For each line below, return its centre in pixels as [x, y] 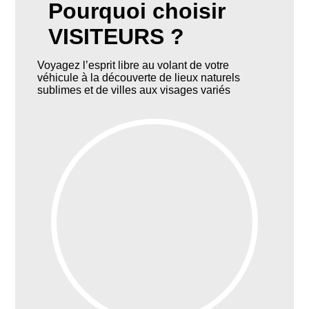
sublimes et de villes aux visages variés [134, 90]
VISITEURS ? [117, 37]
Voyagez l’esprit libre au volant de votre [133, 65]
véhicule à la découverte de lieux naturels [139, 78]
